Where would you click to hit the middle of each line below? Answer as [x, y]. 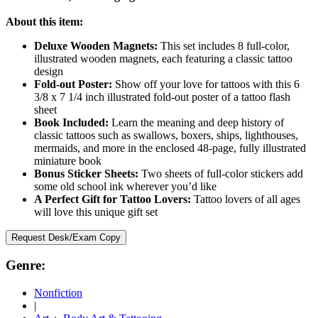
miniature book [68, 160]
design [49, 71]
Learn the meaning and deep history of [196, 122]
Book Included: [71, 122]
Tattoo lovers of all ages [246, 199]
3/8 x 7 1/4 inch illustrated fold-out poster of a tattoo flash [162, 97]
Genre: [26, 265]
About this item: [44, 21]
